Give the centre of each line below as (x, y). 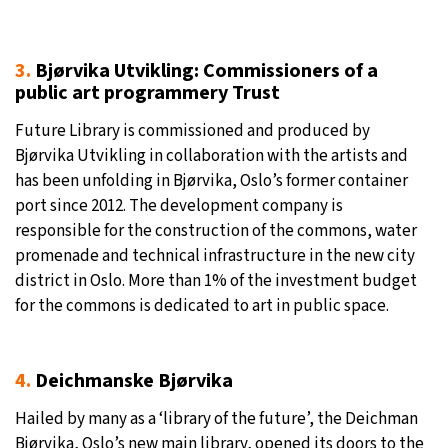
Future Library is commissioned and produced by (192, 131)
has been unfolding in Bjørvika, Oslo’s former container (211, 181)
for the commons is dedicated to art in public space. (202, 306)
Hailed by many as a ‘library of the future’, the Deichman (216, 419)
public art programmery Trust (147, 93)
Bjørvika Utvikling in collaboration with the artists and (211, 156)
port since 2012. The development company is (179, 206)
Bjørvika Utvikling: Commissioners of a (204, 71)
